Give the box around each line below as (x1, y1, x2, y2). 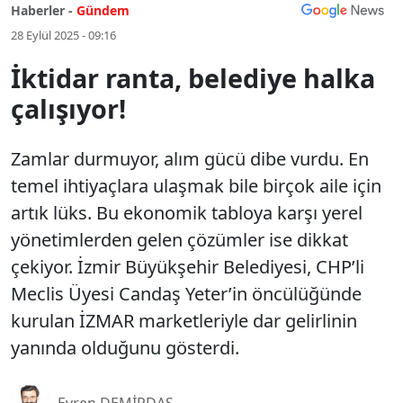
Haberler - (11, 2, 73, 19)
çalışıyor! (11, 91, 126, 126)
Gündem (76, 2, 130, 19)
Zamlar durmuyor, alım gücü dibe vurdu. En (11, 147, 369, 171)
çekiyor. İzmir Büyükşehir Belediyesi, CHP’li (11, 255, 364, 279)
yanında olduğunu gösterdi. (11, 336, 239, 360)
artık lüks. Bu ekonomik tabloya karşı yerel (11, 201, 363, 225)
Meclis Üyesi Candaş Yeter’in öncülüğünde (11, 282, 362, 306)
